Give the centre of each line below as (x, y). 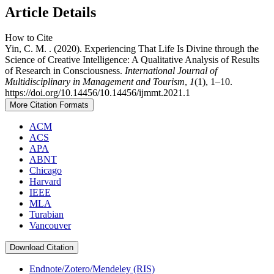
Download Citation (42, 248)
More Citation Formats (49, 105)
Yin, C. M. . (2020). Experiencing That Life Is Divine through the (132, 49)
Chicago (46, 171)
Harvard (45, 182)
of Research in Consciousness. (65, 71)
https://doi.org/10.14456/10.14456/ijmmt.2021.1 (98, 93)
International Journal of (171, 71)
